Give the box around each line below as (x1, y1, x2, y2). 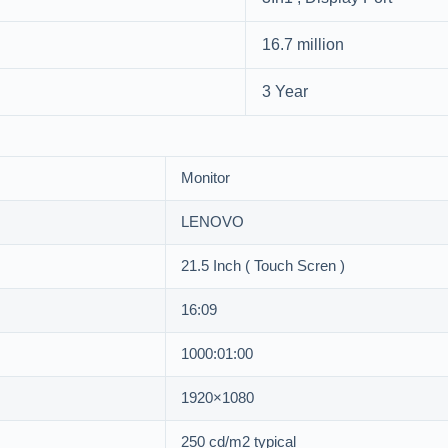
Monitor (181, 167, 230, 191)
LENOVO (181, 211, 244, 235)
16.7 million (262, 33, 344, 58)
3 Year (262, 80, 308, 105)
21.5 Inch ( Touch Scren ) (181, 255, 345, 279)
